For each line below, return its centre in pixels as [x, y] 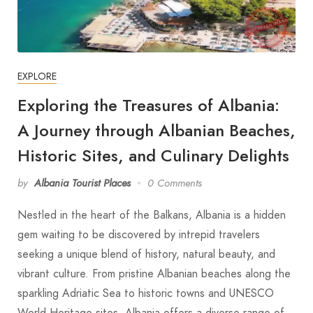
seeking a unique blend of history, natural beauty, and [146, 254]
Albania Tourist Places [82, 183]
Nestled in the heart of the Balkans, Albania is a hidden [152, 215]
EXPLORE [37, 76]
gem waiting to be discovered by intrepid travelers [139, 234]
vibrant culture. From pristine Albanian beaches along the [154, 274]
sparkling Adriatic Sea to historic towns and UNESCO [146, 293]
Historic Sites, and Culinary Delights [153, 155]
